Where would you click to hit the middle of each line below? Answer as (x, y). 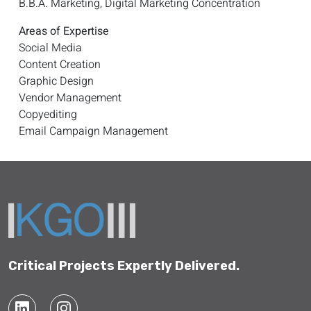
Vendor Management (70, 98)
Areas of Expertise (64, 31)
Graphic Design (56, 81)
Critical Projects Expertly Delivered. (124, 266)
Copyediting (48, 114)
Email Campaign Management (93, 131)
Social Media (52, 48)
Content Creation (60, 64)
